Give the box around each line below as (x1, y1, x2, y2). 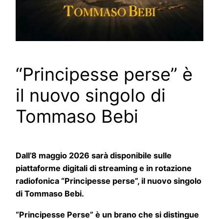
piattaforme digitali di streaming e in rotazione (16, 163, 192, 174)
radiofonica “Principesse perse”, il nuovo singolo (16, 176, 201, 186)
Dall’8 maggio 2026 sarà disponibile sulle (16, 151, 172, 161)
